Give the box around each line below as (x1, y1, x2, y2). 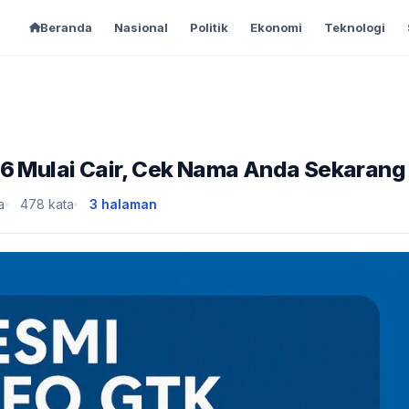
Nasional (113, 20, 168, 35)
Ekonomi (249, 20, 302, 35)
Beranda (39, 20, 92, 35)
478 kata (20, 196, 74, 212)
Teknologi (323, 20, 385, 35)
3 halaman (89, 196, 157, 212)
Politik (189, 20, 228, 35)
